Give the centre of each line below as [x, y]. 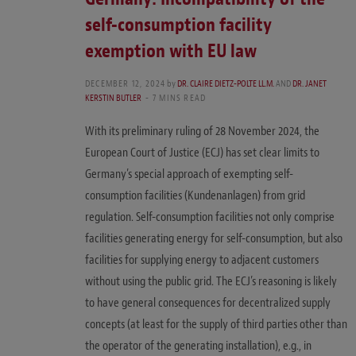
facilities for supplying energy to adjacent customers [202, 259]
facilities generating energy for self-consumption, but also [214, 238]
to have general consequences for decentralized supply [208, 302]
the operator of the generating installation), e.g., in [198, 345]
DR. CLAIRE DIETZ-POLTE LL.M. [226, 83]
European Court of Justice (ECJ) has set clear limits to [202, 152]
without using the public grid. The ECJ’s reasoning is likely [211, 281]
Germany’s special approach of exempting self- [189, 174]
